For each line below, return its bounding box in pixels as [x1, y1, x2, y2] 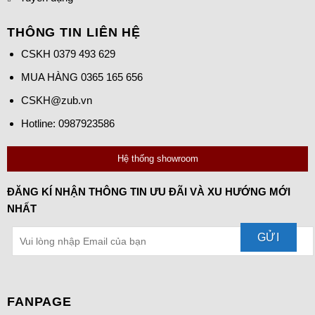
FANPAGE [6, 293, 72, 309]
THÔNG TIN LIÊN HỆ [6, 24, 141, 39]
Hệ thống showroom [117, 153, 198, 165]
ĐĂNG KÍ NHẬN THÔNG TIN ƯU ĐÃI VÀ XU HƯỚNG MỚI [6, 186, 290, 198]
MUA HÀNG [20, 71, 81, 84]
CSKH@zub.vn [20, 94, 92, 107]
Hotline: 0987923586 [20, 117, 115, 130]
